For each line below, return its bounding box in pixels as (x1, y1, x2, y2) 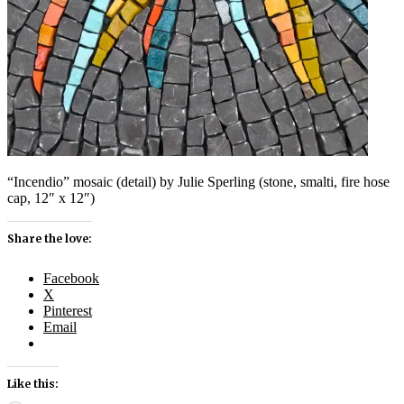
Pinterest (43, 302, 92, 318)
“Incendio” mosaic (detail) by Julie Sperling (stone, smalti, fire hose (7, 173, 390, 189)
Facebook (43, 270, 99, 286)
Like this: (7, 376, 59, 390)
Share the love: (7, 231, 92, 245)
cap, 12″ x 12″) (7, 189, 95, 206)
